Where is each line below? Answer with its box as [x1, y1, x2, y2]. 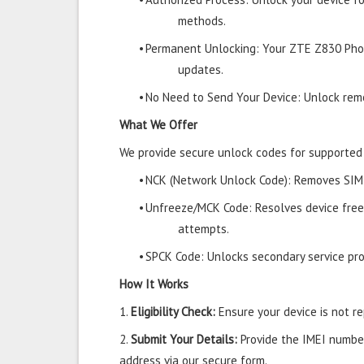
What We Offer [119, 117, 197, 132]
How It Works [119, 276, 188, 292]
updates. [178, 62, 223, 77]
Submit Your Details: [131, 331, 237, 347]
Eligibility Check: [131, 304, 215, 319]
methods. [178, 13, 226, 28]
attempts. [178, 221, 229, 236]
